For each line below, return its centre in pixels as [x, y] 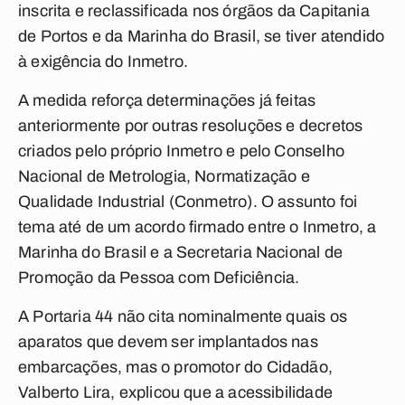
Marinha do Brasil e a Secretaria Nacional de [180, 252]
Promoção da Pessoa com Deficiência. [159, 278]
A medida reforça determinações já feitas [167, 100]
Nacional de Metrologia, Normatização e [164, 176]
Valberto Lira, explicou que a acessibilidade [175, 392]
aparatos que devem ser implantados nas [168, 342]
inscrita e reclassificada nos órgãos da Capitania [194, 11]
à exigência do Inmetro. [104, 61]
